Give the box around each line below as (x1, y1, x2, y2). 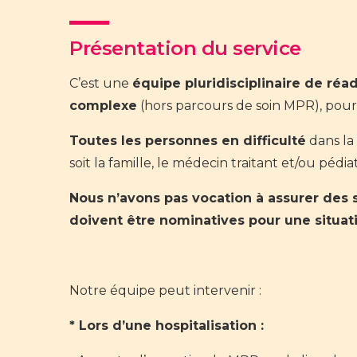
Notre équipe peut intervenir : (69, 283, 261, 299)
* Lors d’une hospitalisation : (69, 318, 264, 334)
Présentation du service (69, 37, 301, 61)
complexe (69, 98, 137, 114)
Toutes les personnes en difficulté (69, 133, 306, 149)
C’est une (69, 76, 132, 92)
